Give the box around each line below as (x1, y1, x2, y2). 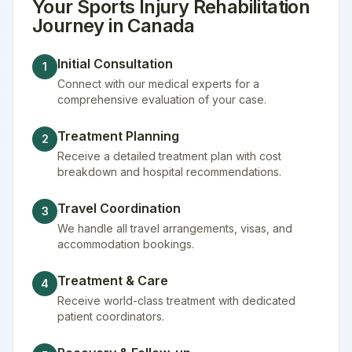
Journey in (32, 14, 128, 37)
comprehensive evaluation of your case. (57, 93, 266, 106)
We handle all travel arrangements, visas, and (57, 222, 292, 235)
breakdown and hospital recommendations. (57, 165, 281, 178)
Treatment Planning (57, 128, 179, 144)
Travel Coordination (57, 200, 181, 216)
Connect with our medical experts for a (57, 77, 259, 90)
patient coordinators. (57, 310, 164, 323)
